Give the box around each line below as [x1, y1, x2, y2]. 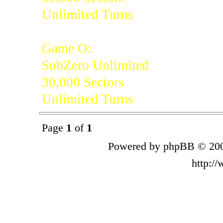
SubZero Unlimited [41, 57, 149, 73]
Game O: [41, 40, 92, 56]
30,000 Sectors [41, 74, 124, 90]
